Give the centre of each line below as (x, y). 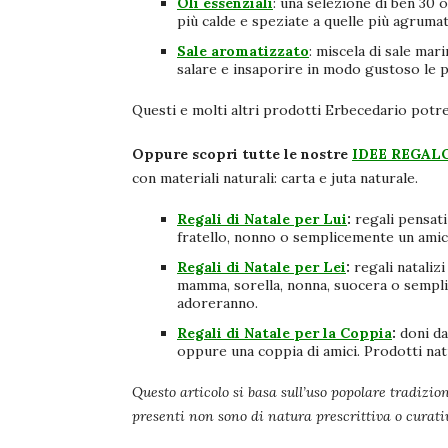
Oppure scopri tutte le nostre (242, 154)
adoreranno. (219, 303)
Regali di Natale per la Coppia (284, 333)
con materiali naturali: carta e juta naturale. (277, 178)
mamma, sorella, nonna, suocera (282, 285)
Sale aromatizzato (243, 51)
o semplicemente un (347, 237)
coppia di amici (307, 351)
